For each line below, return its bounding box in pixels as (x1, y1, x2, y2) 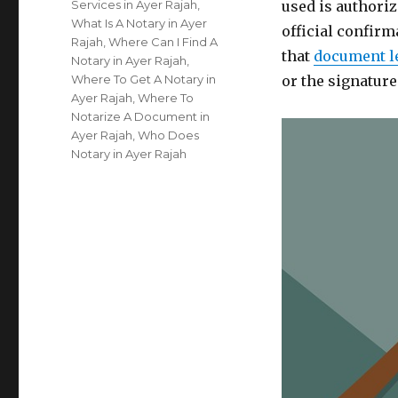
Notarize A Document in (71, 109, 211, 123)
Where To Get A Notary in (71, 72, 217, 86)
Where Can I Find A (108, 35, 219, 49)
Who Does (138, 128, 200, 142)
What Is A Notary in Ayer (71, 16, 208, 30)
